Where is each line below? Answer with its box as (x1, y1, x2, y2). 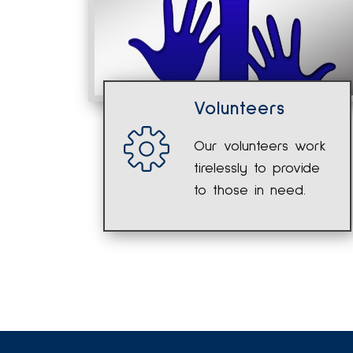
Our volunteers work (194, 139, 327, 154)
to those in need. (194, 184, 307, 198)
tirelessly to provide (194, 162, 321, 176)
